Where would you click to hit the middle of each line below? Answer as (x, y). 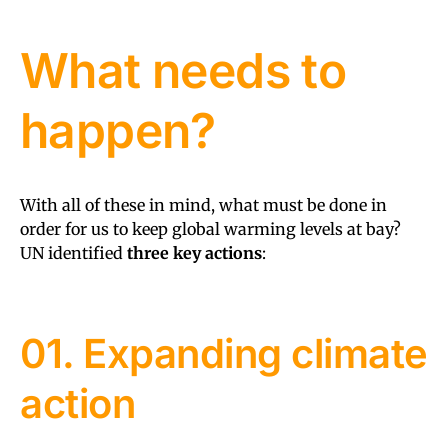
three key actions (194, 252)
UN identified (73, 252)
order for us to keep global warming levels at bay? (210, 228)
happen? (118, 130)
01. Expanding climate (224, 353)
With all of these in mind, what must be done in (203, 204)
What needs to (183, 70)
